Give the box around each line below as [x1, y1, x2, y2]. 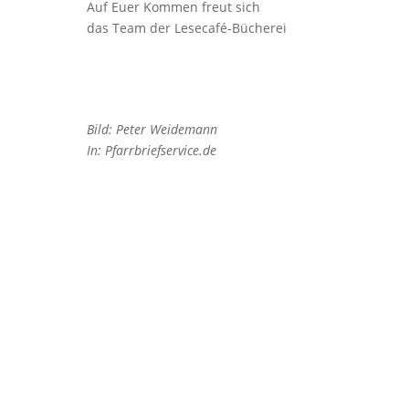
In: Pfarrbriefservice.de [86, 142, 216, 159]
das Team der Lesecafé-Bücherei [86, 19, 287, 37]
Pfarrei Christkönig [40, 302, 249, 335]
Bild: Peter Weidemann [86, 121, 217, 138]
